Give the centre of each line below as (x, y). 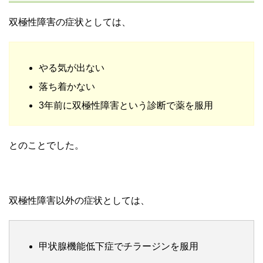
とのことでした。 (46, 145)
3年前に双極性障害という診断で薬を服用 (126, 105)
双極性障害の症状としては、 (70, 22)
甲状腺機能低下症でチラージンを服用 (119, 246)
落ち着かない (67, 86)
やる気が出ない (72, 68)
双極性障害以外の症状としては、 (79, 200)
